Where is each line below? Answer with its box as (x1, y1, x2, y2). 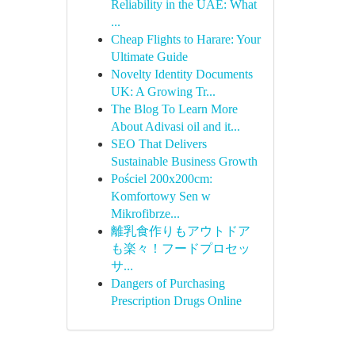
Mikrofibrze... (110, 207, 180, 220)
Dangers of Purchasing (110, 277, 225, 290)
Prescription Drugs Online (110, 294, 242, 307)
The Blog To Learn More (110, 102, 238, 116)
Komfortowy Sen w (110, 189, 211, 203)
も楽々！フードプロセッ (110, 242, 250, 255)
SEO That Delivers (110, 137, 207, 151)
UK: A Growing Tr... (110, 85, 216, 98)
